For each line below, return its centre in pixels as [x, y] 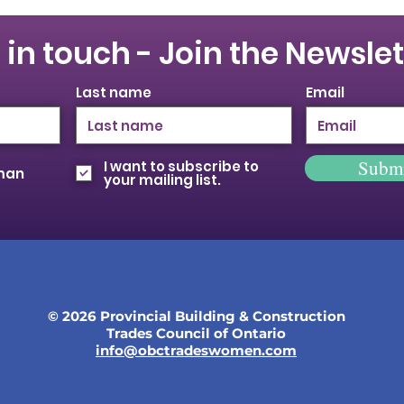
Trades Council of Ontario [196, 334]
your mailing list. [162, 180]
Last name [114, 93]
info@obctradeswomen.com [196, 351]
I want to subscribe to [181, 167]
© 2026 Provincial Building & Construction [196, 317]
